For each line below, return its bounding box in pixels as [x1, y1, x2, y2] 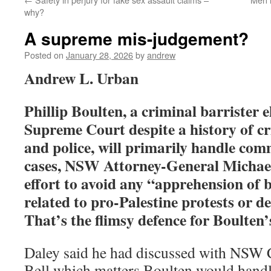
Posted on [24, 48, 64, 61]
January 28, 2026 [66, 48, 133, 61]
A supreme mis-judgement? [24, 26, 249, 51]
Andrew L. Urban [24, 67, 139, 90]
